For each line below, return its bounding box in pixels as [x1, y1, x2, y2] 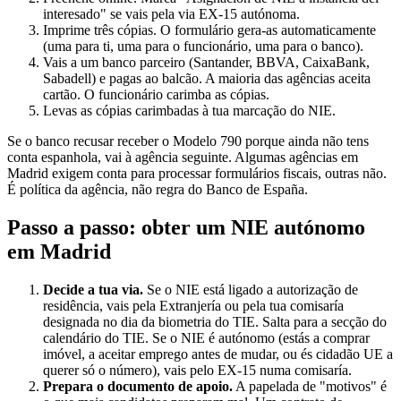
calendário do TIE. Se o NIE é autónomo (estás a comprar [43, 330, 370, 346]
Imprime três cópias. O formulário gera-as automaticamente [43, 22, 376, 38]
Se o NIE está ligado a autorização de [143, 282, 358, 298]
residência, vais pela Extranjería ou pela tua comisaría [43, 298, 344, 314]
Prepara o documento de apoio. [43, 379, 233, 395]
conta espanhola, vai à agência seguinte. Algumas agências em [7, 149, 358, 166]
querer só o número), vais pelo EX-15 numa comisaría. [43, 363, 352, 379]
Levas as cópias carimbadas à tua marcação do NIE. [43, 103, 336, 119]
